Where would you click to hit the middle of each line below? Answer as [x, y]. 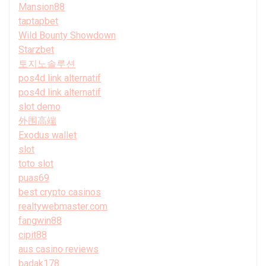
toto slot [36, 163]
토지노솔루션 [47, 64]
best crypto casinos [60, 192]
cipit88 [33, 235]
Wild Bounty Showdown [67, 35]
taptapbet [38, 21]
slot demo [39, 106]
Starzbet [36, 49]
